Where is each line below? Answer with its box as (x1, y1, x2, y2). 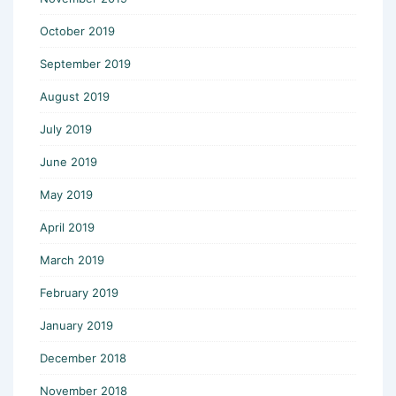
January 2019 (40, 317, 113, 332)
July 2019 (40, 121, 92, 136)
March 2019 (40, 252, 104, 267)
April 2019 (40, 219, 95, 234)
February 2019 (40, 285, 118, 300)
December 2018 (40, 350, 126, 365)
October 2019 (40, 23, 115, 38)
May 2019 (40, 187, 93, 202)
